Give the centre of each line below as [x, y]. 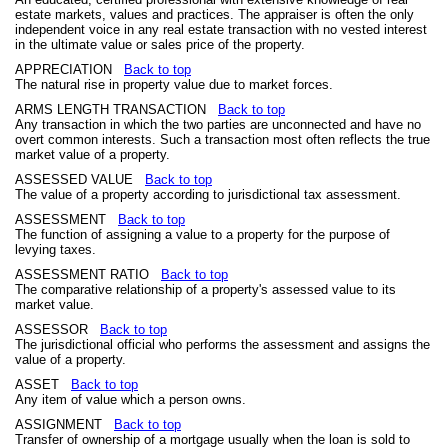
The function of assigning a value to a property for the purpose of [202, 234]
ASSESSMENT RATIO [88, 274]
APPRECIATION [69, 69]
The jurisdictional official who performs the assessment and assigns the [222, 344]
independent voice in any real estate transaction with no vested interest [221, 29]
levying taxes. [55, 249]
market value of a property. [92, 154]
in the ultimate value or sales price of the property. [160, 44]
